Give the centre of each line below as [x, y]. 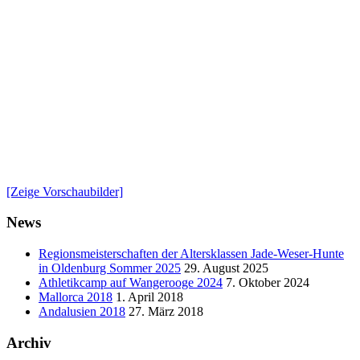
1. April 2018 [149, 297]
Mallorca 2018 [76, 297]
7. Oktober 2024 [268, 283]
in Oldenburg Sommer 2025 [110, 268]
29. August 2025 [226, 268]
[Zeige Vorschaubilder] [65, 191]
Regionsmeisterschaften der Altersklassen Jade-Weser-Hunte [191, 254]
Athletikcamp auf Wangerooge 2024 [131, 283]
